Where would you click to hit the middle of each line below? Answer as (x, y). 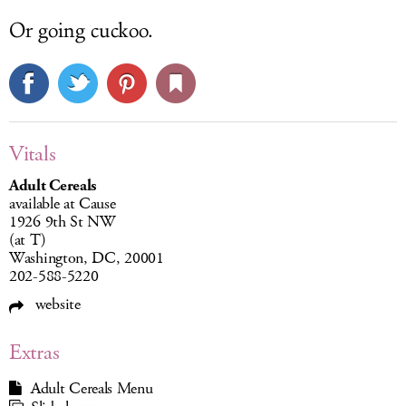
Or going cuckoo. (82, 31)
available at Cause (63, 204)
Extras (34, 353)
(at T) (28, 240)
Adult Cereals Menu (92, 389)
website (56, 304)
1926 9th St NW (62, 222)
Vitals (33, 154)
